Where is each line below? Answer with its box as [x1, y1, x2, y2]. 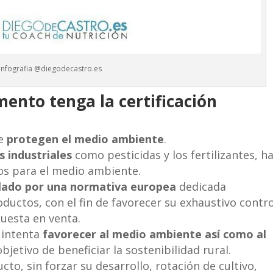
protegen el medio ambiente [7, 131, 165, 146]
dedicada [176, 179, 227, 194]
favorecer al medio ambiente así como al [43, 226, 267, 241]
